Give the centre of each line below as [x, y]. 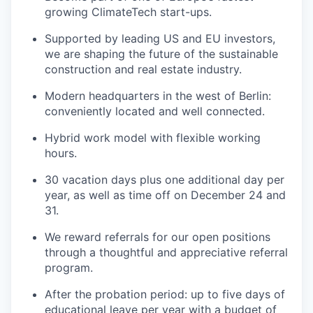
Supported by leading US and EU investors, [160, 39]
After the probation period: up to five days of [165, 294]
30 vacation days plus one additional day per [165, 180]
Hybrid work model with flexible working [153, 138]
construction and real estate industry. [143, 70]
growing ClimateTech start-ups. [128, 12]
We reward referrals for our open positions [158, 237]
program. [69, 268]
